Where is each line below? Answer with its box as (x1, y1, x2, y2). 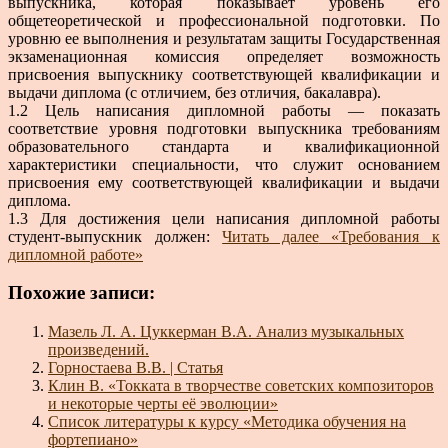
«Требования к (318, 227, 441, 245)
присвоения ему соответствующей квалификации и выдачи (8, 173, 440, 191)
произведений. (48, 341, 149, 359)
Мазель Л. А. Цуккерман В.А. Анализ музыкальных (48, 323, 404, 341)
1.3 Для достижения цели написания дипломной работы (8, 209, 440, 227)
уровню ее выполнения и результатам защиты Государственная (8, 29, 440, 47)
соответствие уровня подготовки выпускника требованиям (8, 119, 440, 137)
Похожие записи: (8, 282, 155, 304)
